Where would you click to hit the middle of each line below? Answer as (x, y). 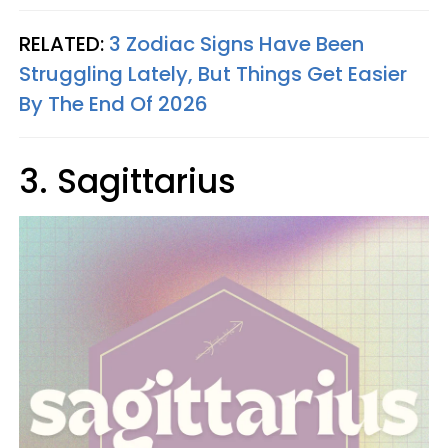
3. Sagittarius (127, 181)
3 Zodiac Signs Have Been (236, 44)
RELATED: (64, 44)
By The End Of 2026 (113, 104)
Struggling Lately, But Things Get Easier (213, 74)
